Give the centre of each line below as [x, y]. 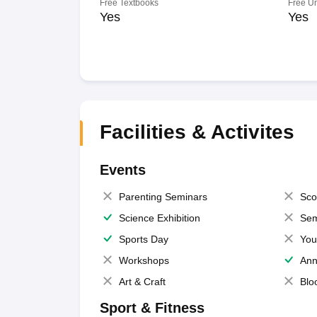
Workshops [144, 260]
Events [122, 170]
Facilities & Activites [197, 132]
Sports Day [143, 239]
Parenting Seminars [163, 197]
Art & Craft [142, 282]
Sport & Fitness [152, 308]
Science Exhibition [159, 218]
